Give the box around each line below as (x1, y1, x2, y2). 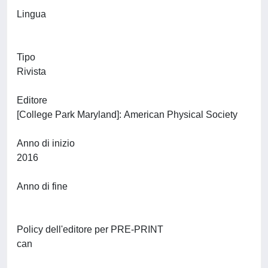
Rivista (17, 66, 46, 77)
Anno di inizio (17, 138, 75, 148)
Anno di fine (17, 181, 68, 191)
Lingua (17, 9, 46, 19)
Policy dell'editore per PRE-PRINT (17, 224, 163, 234)
